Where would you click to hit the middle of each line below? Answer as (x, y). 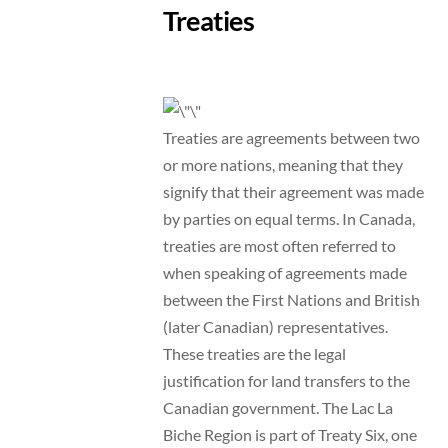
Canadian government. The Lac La (277, 407)
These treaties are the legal (254, 353)
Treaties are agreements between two (291, 137)
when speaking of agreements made (284, 272)
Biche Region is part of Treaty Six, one (289, 434)
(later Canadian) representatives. (275, 326)
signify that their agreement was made (293, 191)
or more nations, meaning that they (282, 164)
